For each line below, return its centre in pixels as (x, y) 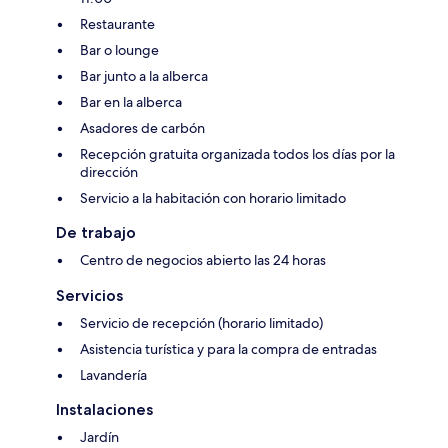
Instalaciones (104, 410)
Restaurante (117, 24)
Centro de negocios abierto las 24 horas (203, 260)
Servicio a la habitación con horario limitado (213, 198)
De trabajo (96, 233)
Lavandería (113, 375)
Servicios (89, 296)
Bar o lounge (119, 50)
